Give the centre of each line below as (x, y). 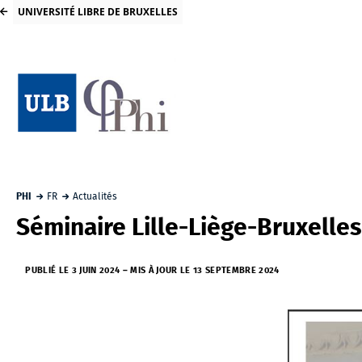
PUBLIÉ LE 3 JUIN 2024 (73, 271)
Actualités (95, 197)
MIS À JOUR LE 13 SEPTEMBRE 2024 (205, 271)
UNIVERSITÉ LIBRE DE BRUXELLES (97, 12)
